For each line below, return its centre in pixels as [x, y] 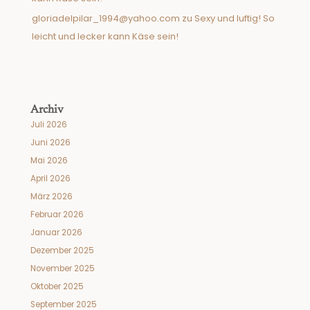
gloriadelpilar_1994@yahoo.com [106, 19]
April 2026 [50, 178]
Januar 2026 [56, 232]
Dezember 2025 [62, 250]
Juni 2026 [50, 143]
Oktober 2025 [57, 286]
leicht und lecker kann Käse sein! [105, 37]
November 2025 [62, 268]
